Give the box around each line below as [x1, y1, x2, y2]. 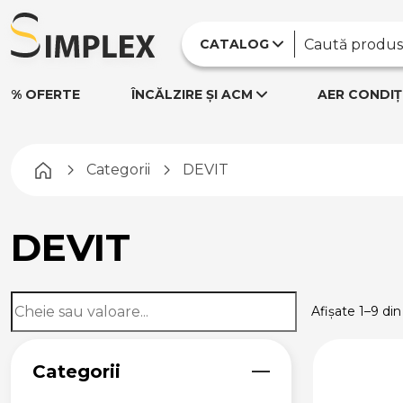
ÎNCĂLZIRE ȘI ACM [130, 86, 253, 103]
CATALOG [200, 36, 269, 52]
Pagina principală [53, 160, 176, 177]
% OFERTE [11, 86, 80, 103]
